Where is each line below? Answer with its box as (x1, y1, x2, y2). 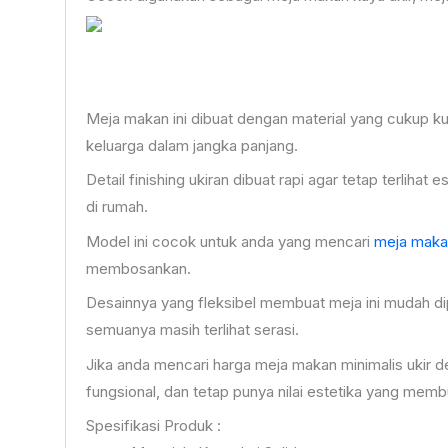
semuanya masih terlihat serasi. (85, 320, 299, 340)
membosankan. (85, 258, 191, 278)
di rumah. (85, 197, 148, 217)
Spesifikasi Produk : (85, 416, 221, 436)
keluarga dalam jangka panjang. (85, 135, 298, 155)
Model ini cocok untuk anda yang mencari (85, 231, 374, 251)
